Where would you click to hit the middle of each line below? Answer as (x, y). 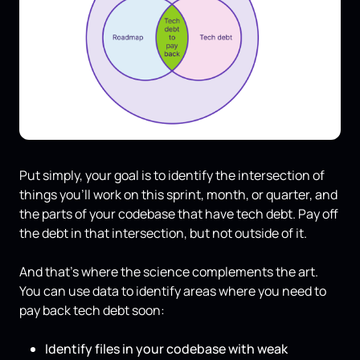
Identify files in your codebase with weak (166, 349)
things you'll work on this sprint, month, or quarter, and (178, 195)
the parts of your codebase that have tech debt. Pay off (179, 214)
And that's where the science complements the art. (169, 272)
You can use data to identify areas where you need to (173, 291)
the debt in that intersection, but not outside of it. (163, 233)
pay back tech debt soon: (92, 311)
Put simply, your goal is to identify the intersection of (172, 176)
